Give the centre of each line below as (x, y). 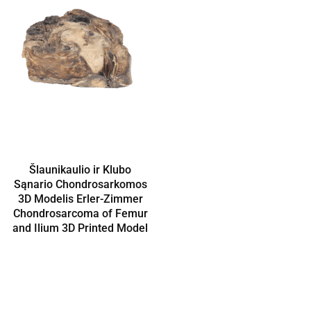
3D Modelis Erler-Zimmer (80, 199)
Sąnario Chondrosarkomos (80, 185)
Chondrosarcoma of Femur (80, 214)
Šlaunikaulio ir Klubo (81, 170)
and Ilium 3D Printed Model (81, 228)
